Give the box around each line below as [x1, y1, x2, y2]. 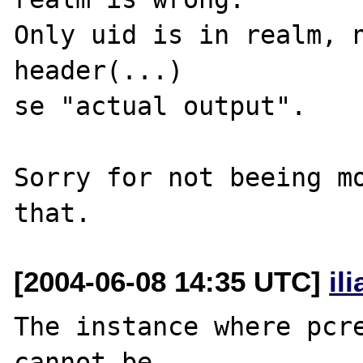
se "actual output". [14, 91, 307, 121]
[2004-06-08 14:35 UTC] [14, 265, 330, 297]
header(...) [14, 55, 184, 85]
